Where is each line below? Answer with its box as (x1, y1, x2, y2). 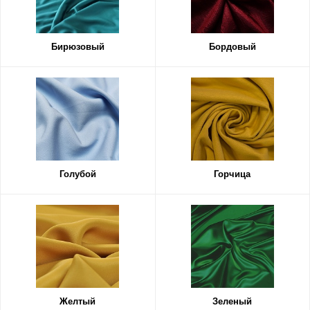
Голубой (59, 169, 96, 179)
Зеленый (212, 296, 253, 307)
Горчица (214, 169, 251, 179)
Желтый (60, 296, 96, 307)
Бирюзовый (51, 42, 104, 52)
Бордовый (208, 42, 256, 52)
